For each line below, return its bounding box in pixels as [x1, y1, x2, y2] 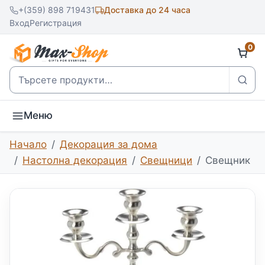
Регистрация [30, 18, 82, 28]
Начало [9, 138, 47, 150]
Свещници [140, 154, 192, 166]
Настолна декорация [22, 154, 127, 166]
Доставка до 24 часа [104, 5, 190, 15]
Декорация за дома [60, 138, 157, 150]
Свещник [205, 154, 250, 166]
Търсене [9, 68, 51, 80]
